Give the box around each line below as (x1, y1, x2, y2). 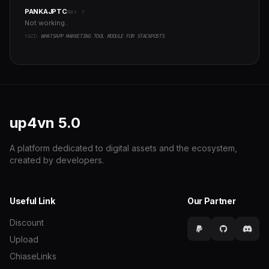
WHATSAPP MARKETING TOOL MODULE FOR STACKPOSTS (41, 32, 165, 40)
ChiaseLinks (10, 251, 56, 262)
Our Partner (187, 196, 236, 207)
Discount (10, 217, 44, 228)
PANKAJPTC (25, 7, 67, 16)
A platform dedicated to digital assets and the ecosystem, (10, 143, 237, 154)
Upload (10, 234, 38, 245)
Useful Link (10, 196, 55, 207)
